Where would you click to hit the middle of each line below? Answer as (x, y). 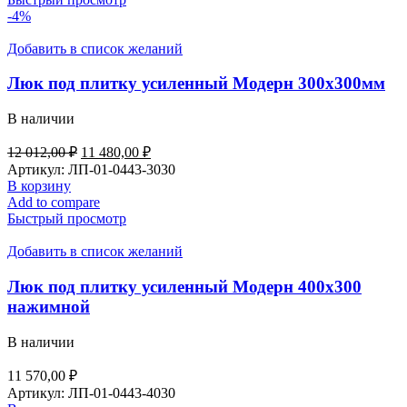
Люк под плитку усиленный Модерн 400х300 (184, 286)
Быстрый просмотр (67, 219)
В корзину (39, 186)
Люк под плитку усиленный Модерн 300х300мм (196, 84)
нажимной (49, 306)
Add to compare (54, 203)
